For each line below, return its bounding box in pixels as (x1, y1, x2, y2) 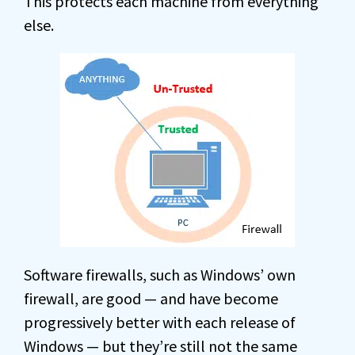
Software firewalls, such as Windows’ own (24, 265, 296, 285)
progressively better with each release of (24, 312, 296, 333)
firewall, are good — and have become (24, 288, 278, 309)
